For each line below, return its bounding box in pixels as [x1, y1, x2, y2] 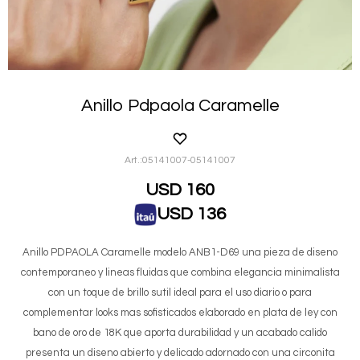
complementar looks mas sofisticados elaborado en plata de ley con [22, 306, 337, 318]
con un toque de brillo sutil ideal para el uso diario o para [48, 286, 312, 298]
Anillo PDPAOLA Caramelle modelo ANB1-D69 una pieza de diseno [22, 246, 337, 258]
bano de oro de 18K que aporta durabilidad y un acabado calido [33, 326, 327, 338]
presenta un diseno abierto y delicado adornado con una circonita [25, 346, 335, 358]
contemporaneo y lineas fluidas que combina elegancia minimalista [20, 266, 340, 278]
